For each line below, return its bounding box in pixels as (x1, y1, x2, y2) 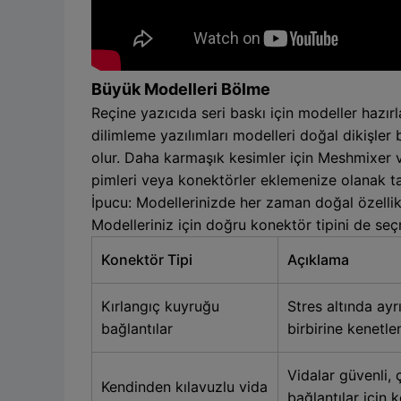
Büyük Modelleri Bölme (91, 79, 270, 98)
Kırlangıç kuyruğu (101, 296, 219, 315)
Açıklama (287, 250, 349, 269)
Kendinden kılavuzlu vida (101, 377, 268, 396)
